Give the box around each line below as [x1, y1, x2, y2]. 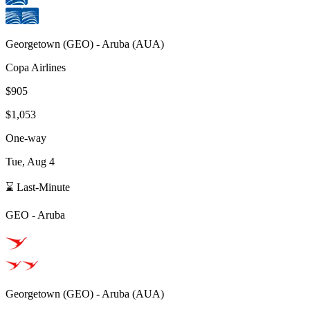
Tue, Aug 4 [6, 155, 55, 167]
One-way [6, 131, 46, 144]
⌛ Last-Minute [6, 181, 70, 193]
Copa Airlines [6, 61, 66, 73]
